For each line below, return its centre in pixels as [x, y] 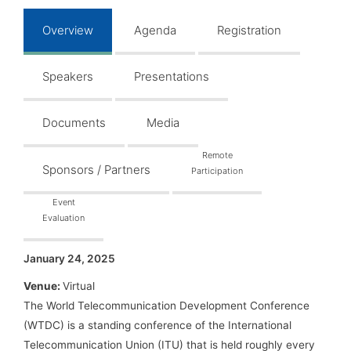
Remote [217, 156]
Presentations [172, 77]
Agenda [155, 31]
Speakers [68, 77]
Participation [217, 171]
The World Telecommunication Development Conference [166, 306]
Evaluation [63, 218]
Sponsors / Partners [96, 170]
